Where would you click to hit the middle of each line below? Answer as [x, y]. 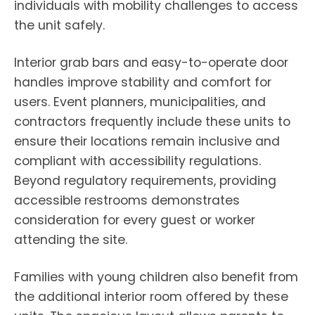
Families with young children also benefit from [156, 277]
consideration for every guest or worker [135, 220]
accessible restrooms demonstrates [127, 200]
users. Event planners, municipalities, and [140, 102]
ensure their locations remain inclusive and [147, 141]
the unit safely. [59, 25]
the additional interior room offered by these [151, 297]
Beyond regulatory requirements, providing [145, 181]
